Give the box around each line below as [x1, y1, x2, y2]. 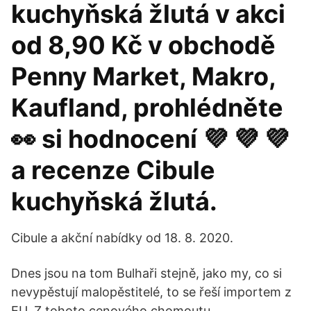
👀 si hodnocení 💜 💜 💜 [11, 124, 289, 154]
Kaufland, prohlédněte [11, 92, 283, 123]
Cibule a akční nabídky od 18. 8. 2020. [11, 230, 233, 245]
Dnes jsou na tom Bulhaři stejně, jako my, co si [11, 266, 282, 280]
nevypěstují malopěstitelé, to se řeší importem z [11, 285, 292, 299]
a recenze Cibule [11, 155, 215, 185]
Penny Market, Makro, [11, 61, 276, 92]
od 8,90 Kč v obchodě [11, 30, 276, 60]
